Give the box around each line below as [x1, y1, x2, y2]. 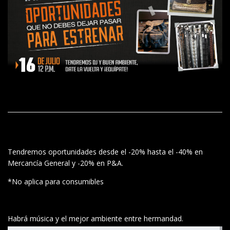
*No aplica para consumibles [8, 176, 104, 186]
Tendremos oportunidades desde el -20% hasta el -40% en [8, 146, 203, 157]
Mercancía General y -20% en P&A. [8, 158, 123, 168]
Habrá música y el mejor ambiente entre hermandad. [8, 213, 183, 223]
